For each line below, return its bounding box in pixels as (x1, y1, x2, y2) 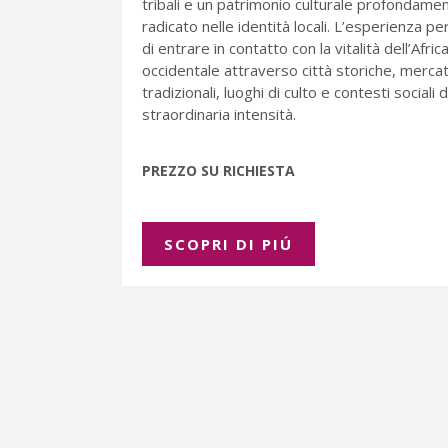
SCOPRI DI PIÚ (164, 234, 293, 255)
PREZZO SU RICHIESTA (142, 161, 295, 181)
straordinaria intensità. (142, 104, 296, 125)
